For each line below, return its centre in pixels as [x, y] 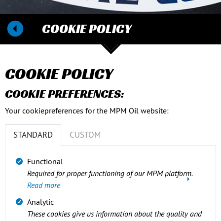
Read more [44, 185]
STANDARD [33, 135]
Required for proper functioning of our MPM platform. [110, 173]
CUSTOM [85, 135]
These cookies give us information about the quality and [114, 214]
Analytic [40, 202]
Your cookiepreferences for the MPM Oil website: [87, 110]
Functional [45, 161]
